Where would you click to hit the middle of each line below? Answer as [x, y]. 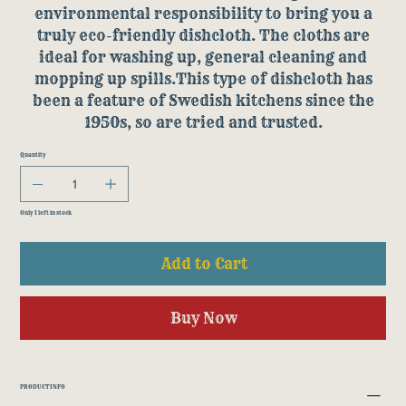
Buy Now [204, 319]
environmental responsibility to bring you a [203, 14]
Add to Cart [204, 264]
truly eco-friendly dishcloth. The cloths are [203, 36]
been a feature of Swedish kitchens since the [203, 101]
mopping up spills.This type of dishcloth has [203, 79]
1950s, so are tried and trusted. [203, 123]
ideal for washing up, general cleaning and [203, 58]
